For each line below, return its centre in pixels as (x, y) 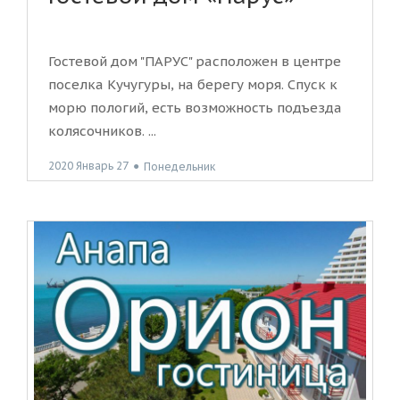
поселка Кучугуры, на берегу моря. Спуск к (193, 85)
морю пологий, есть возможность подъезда (195, 108)
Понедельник (179, 166)
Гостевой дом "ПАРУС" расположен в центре (195, 62)
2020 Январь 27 (88, 166)
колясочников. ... (102, 131)
